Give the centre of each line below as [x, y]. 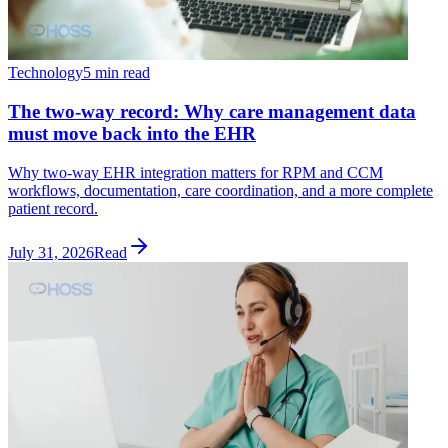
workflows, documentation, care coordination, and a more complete [220, 190]
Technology [45, 73]
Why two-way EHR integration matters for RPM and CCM [195, 172]
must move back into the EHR [132, 133]
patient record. [53, 208]
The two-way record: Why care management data [212, 111]
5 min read [116, 73]
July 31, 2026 [51, 252]
